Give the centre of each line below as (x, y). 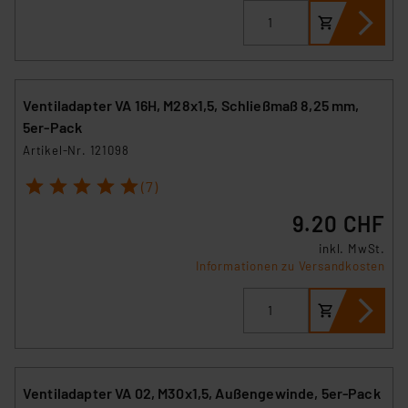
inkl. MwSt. (352, 248)
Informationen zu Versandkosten (291, 265)
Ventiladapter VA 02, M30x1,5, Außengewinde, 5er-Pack (202, 393)
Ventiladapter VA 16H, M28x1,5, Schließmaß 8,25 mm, (191, 105)
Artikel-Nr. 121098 (76, 150)
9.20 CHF (338, 223)
